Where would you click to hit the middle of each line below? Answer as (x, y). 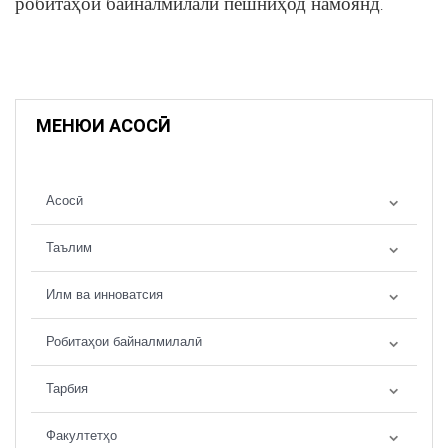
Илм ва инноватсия (104, 295)
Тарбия (67, 389)
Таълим (69, 248)
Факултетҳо (81, 436)
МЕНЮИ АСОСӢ (103, 126)
